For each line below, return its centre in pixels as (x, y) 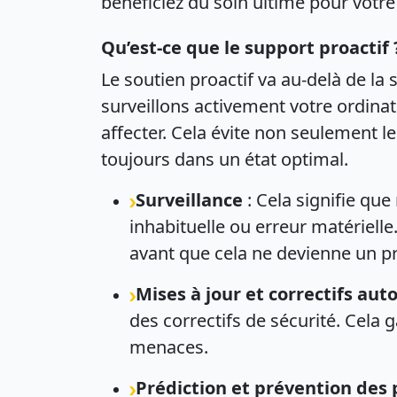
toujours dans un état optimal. (225, 159)
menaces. (169, 347)
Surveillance (189, 200)
